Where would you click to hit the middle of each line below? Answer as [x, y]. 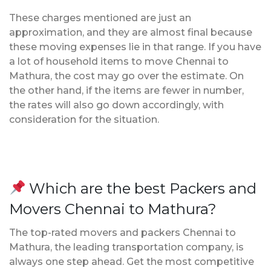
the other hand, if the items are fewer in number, [126, 90]
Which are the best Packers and [141, 188]
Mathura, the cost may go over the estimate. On [126, 76]
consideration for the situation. [84, 119]
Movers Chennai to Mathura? [113, 209]
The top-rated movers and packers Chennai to [122, 232]
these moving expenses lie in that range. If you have [135, 47]
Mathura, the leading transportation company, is [126, 247]
